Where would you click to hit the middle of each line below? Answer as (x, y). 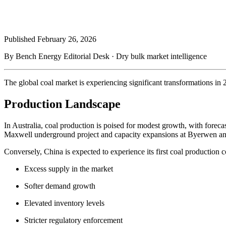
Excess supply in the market (69, 168)
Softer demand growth (60, 186)
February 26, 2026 (67, 39)
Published (21, 39)
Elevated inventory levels (64, 203)
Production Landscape (62, 104)
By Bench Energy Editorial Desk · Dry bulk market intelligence (105, 56)
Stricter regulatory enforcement (73, 220)
